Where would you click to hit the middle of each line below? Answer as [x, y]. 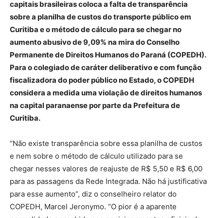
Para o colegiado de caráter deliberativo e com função [106, 67]
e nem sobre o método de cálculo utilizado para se [96, 156]
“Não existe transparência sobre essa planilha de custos [106, 143]
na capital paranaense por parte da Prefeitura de [95, 105]
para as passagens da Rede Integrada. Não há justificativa [108, 181]
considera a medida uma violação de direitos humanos [106, 92]
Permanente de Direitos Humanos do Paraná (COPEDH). [108, 54]
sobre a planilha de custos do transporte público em [100, 17]
